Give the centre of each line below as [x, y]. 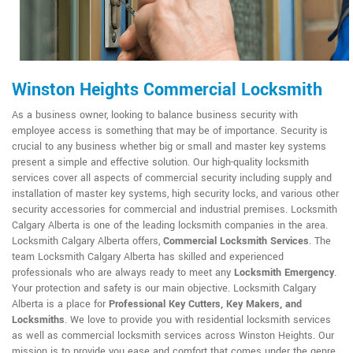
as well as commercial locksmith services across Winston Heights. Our [173, 335]
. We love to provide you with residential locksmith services [198, 320]
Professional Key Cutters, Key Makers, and [205, 304]
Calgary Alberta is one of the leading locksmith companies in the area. [170, 225]
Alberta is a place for [60, 304]
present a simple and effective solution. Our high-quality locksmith [160, 162]
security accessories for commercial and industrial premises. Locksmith [175, 209]
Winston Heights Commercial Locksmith [167, 89]
